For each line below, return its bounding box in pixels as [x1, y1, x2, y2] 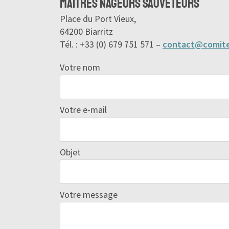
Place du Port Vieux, [60, 13, 136, 25]
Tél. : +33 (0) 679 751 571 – [60, 38, 163, 51]
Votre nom [60, 61, 100, 74]
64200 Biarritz [60, 26, 113, 38]
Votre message [60, 188, 118, 200]
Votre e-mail [60, 104, 107, 116]
